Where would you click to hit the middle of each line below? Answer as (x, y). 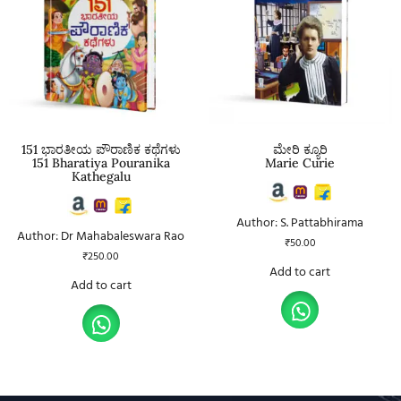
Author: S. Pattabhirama (300, 223)
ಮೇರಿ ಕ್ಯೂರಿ (300, 149)
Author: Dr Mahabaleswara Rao (101, 236)
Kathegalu (101, 176)
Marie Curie (300, 162)
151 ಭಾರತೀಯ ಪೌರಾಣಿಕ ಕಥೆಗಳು (101, 149)
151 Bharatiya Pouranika (101, 162)
